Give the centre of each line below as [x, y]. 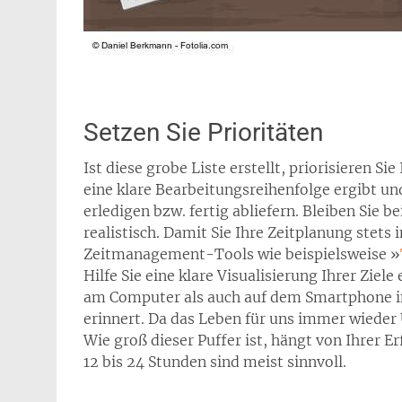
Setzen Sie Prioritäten [203, 132]
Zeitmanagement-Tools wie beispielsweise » [242, 254]
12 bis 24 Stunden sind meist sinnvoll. [215, 362]
